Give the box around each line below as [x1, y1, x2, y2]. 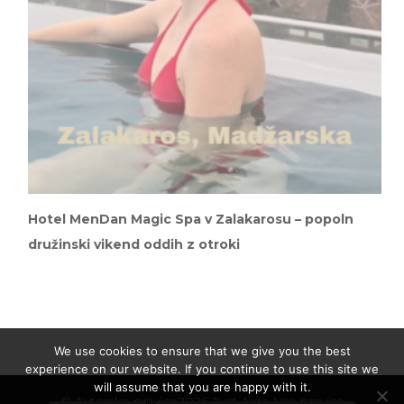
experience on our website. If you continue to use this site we [25, 362, 379, 376]
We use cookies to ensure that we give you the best [53, 344, 351, 358]
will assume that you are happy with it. [93, 380, 311, 394]
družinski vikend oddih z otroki [28, 236, 240, 253]
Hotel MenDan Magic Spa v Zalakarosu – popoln [28, 211, 353, 228]
